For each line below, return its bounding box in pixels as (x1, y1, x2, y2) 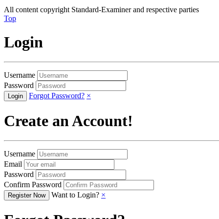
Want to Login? (51, 191, 99, 199)
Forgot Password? (29, 91, 85, 100)
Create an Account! (4, 111, 133, 130)
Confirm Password (4, 180, 62, 189)
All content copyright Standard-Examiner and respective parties (4, 5, 199, 14)
